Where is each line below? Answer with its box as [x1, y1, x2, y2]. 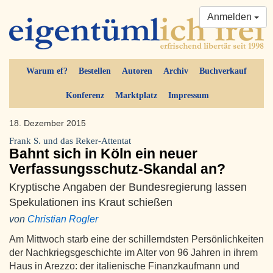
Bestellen [79, 66, 111, 76]
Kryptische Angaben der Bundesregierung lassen [9, 180, 247, 194]
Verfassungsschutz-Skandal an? [9, 161, 225, 177]
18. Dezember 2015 [9, 118, 88, 129]
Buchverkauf [199, 66, 247, 76]
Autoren [122, 66, 152, 76]
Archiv [163, 66, 188, 76]
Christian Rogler [27, 214, 98, 225]
